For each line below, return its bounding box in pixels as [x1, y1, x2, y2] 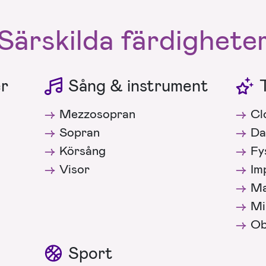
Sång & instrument [68, 74, 209, 97]
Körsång [59, 142, 106, 159]
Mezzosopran [59, 105, 136, 122]
